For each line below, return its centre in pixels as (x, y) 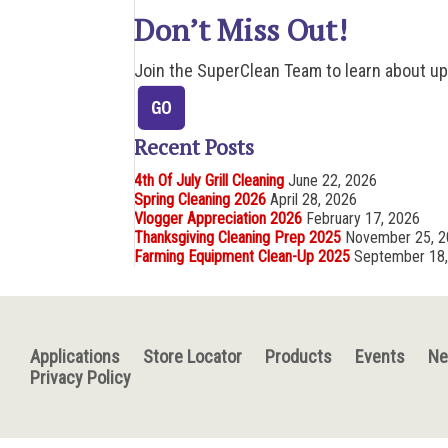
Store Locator (192, 356)
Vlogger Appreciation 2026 (218, 218)
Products (298, 356)
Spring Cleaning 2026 (200, 199)
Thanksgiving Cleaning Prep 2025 (238, 237)
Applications (75, 356)
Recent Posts (194, 147)
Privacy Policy (80, 377)
